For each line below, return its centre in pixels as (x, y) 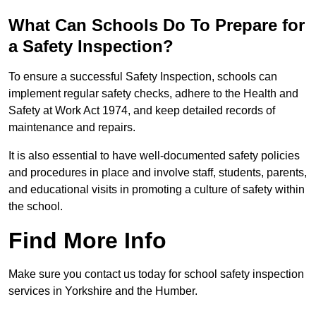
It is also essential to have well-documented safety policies (154, 156)
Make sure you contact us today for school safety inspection (156, 274)
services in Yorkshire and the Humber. (103, 291)
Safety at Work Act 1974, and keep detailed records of (142, 111)
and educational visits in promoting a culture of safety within (157, 190)
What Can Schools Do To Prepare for (157, 25)
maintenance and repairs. (73, 128)
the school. (36, 207)
